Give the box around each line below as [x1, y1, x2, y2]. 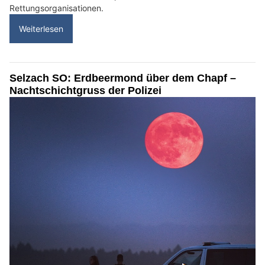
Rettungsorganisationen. [9, 3, 104, 14]
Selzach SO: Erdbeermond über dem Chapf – [9, 72, 236, 85]
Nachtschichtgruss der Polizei [9, 85, 161, 97]
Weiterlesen [19, 24, 63, 34]
